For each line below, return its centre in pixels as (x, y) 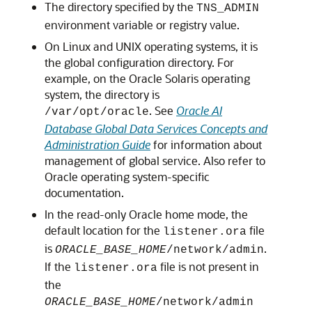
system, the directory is (102, 94)
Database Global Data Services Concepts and (156, 128)
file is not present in (208, 266)
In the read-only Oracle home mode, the (146, 214)
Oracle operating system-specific (127, 177)
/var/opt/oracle (97, 112)
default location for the (104, 230)
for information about (206, 145)
